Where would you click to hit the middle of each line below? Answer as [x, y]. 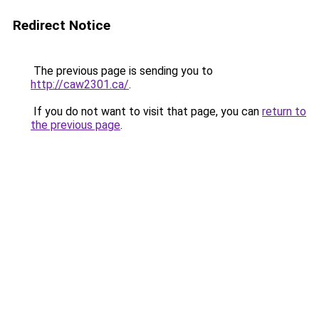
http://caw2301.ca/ [80, 84]
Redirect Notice [62, 25]
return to [284, 111]
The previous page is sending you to [122, 71]
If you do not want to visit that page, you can [146, 111]
